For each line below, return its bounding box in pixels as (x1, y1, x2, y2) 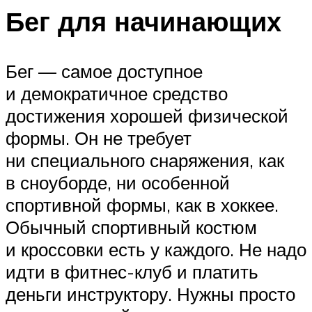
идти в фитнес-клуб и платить (6, 260, 258, 283)
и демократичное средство (6, 82, 228, 105)
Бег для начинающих (6, 3, 281, 38)
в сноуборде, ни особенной (6, 171, 230, 194)
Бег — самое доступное (6, 60, 203, 83)
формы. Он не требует (6, 127, 192, 150)
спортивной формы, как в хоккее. (6, 194, 279, 217)
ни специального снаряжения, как (6, 149, 284, 172)
